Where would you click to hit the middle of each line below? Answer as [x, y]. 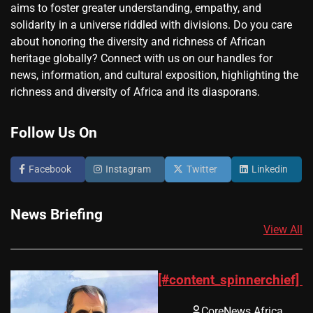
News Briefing [57, 214]
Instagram [128, 169]
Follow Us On [54, 133]
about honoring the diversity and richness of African [138, 42]
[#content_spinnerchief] [230, 280]
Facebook [50, 169]
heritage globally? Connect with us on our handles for [141, 59]
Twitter [202, 169]
